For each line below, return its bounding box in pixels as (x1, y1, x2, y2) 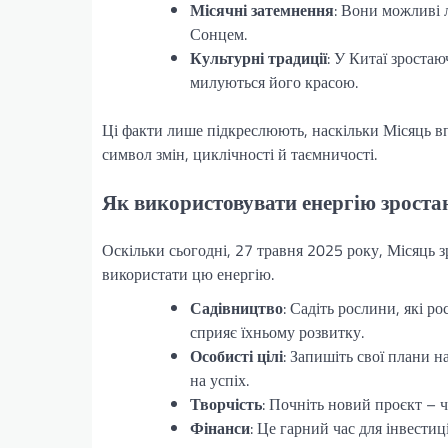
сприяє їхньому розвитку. (190, 320, 364, 345)
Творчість (190, 392, 262, 417)
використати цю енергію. (102, 262, 274, 287)
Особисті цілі (190, 344, 283, 369)
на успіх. (190, 368, 249, 393)
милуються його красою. (190, 69, 358, 94)
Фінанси (190, 416, 250, 441)
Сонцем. (190, 21, 247, 46)
